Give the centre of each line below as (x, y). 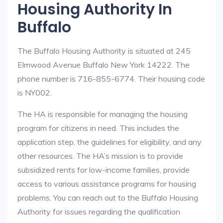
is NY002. (35, 93)
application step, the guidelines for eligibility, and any (110, 142)
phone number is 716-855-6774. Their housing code (111, 79)
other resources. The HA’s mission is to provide (100, 156)
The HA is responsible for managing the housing (103, 114)
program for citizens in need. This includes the (98, 128)
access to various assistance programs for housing (107, 184)
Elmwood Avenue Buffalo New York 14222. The (104, 65)
